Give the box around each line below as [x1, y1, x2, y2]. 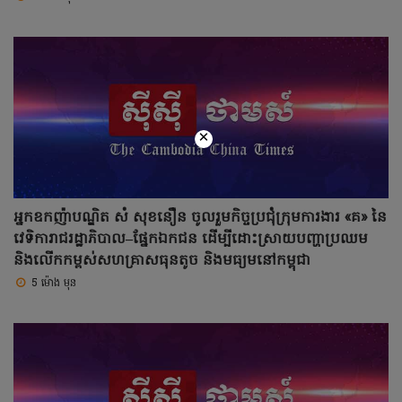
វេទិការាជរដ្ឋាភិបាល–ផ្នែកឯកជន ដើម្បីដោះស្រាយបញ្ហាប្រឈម [13, 228, 368, 250]
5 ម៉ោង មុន [31, 275, 76, 292]
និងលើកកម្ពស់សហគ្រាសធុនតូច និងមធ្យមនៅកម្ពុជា [13, 249, 310, 272]
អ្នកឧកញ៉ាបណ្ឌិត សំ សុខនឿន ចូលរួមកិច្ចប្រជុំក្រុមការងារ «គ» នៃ [13, 206, 387, 229]
